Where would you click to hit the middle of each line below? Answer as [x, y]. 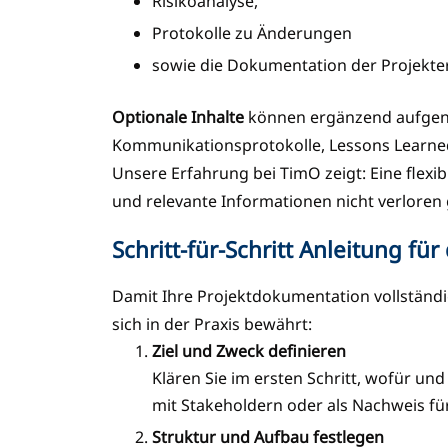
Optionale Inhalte [178, 116]
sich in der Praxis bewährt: [212, 324]
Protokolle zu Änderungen [254, 32]
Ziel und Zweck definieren [249, 351]
